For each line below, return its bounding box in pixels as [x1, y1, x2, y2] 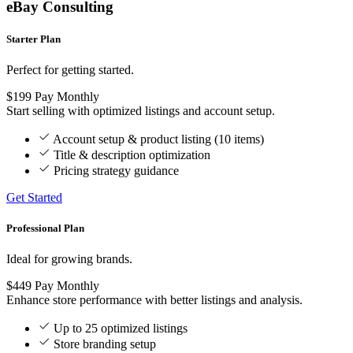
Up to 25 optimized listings [54, 321, 188, 336]
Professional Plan [6, 222, 84, 235]
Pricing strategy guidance [54, 163, 179, 177]
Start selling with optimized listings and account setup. [6, 103, 275, 117]
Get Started [6, 190, 62, 204]
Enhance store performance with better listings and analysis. [6, 293, 303, 307]
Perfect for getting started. [6, 62, 134, 76]
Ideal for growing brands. [6, 252, 132, 266]
